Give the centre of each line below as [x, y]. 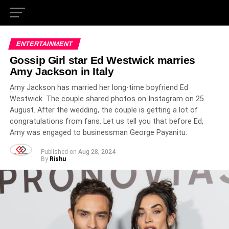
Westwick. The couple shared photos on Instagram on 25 [107, 99]
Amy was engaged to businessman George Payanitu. [98, 133]
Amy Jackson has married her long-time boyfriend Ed [99, 88]
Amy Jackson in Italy [62, 71]
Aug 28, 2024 [97, 152]
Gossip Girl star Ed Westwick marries [102, 60]
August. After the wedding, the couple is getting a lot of [104, 110]
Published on [59, 152]
